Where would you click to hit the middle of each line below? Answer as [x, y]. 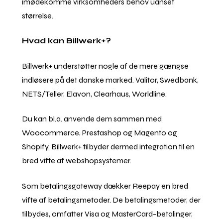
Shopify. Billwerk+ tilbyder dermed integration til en [109, 147]
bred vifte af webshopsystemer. [78, 161]
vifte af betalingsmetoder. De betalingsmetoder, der [111, 200]
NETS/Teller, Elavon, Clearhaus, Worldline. [95, 94]
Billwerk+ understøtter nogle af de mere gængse [106, 66]
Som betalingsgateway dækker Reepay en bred [105, 186]
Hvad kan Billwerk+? [67, 41]
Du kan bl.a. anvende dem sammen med [93, 119]
